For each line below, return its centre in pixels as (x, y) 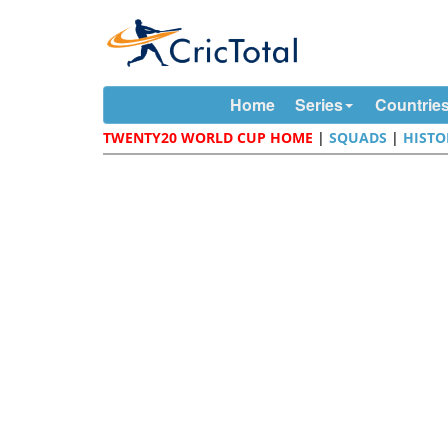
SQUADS (358, 137)
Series (318, 104)
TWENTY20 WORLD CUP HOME (208, 137)
